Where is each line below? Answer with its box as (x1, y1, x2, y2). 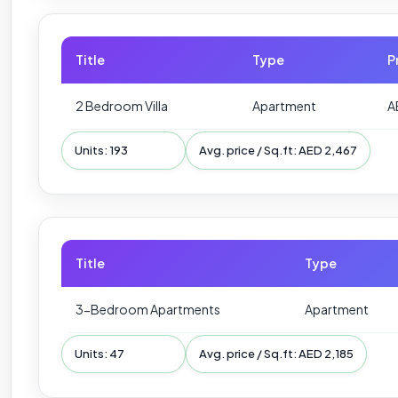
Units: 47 (75, 346, 124, 361)
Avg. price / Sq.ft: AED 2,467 (199, 142, 357, 157)
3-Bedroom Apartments (76, 300, 220, 317)
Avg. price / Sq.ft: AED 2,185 (199, 346, 354, 361)
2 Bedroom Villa (76, 97, 168, 114)
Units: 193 (75, 142, 128, 157)
